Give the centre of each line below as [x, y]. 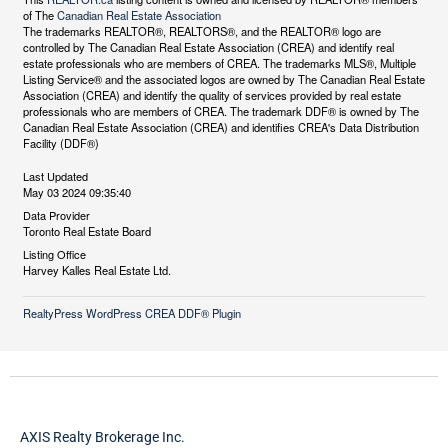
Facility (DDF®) [60, 143]
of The [39, 15]
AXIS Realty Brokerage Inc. [102, 437]
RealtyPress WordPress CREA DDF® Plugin [131, 313]
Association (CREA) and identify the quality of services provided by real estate [211, 95]
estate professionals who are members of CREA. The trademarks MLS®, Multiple [219, 63]
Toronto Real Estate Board [86, 231]
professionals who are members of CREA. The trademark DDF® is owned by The [220, 111]
